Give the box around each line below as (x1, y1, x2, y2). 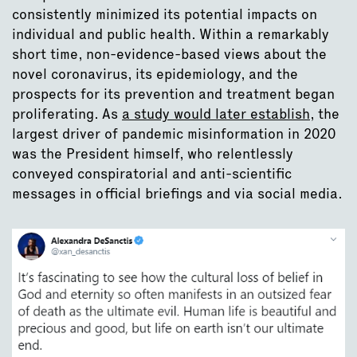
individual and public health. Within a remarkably (12, 24, 329, 43)
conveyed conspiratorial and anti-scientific (12, 163, 292, 182)
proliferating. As (12, 104, 122, 123)
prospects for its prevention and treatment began (12, 84, 335, 103)
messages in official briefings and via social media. (12, 183, 343, 202)
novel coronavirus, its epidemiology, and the (12, 64, 298, 83)
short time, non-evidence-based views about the (12, 44, 327, 63)
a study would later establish (122, 104, 310, 123)
